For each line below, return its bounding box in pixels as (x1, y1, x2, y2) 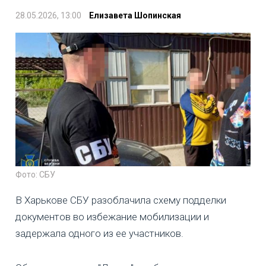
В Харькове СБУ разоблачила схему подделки (15, 194, 226, 206)
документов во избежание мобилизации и (15, 210, 209, 223)
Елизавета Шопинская (89, 11, 181, 21)
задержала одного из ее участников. (15, 227, 183, 239)
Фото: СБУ (15, 169, 55, 179)
